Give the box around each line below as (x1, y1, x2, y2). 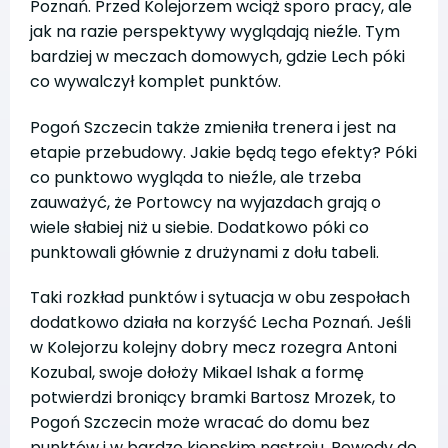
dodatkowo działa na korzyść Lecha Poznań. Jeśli (30, 311, 411, 335)
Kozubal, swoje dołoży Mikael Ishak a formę (30, 361, 364, 385)
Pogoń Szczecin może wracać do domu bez (30, 411, 370, 435)
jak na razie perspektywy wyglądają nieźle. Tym (30, 19, 400, 43)
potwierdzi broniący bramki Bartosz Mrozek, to (30, 386, 396, 410)
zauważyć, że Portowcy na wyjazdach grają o (30, 190, 381, 214)
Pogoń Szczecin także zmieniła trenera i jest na (30, 115, 396, 139)
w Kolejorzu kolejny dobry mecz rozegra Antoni (30, 336, 397, 360)
